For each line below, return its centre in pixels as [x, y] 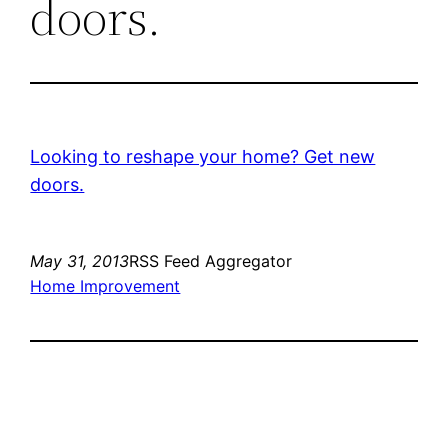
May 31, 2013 [80, 260]
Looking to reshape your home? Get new [203, 156]
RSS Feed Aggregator [211, 260]
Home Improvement [105, 285]
